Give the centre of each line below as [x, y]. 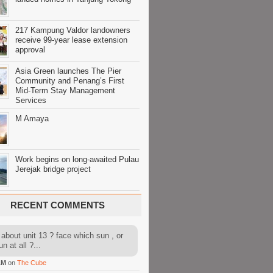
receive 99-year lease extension [71, 40]
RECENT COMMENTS [57, 205]
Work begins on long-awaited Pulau [77, 159]
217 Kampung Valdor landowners [73, 30]
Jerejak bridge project [53, 169]
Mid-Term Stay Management [65, 90]
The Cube [32, 263]
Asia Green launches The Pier [68, 71]
